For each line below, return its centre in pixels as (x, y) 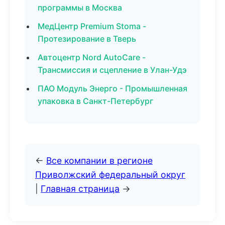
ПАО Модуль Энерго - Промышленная (113, 88)
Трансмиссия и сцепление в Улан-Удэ (112, 70)
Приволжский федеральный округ (110, 175)
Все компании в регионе (99, 160)
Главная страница (80, 189)
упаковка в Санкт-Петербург (95, 101)
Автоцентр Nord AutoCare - (92, 57)
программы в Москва (80, 8)
